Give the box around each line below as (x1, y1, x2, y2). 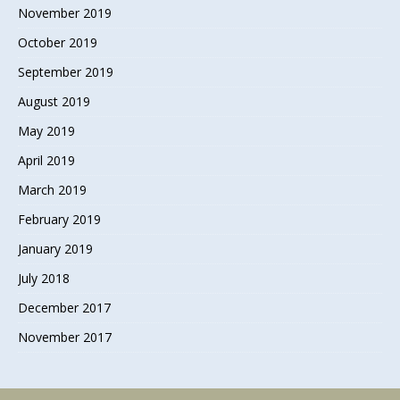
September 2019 (18, 62, 113, 80)
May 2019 (18, 121, 75, 139)
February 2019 (18, 210, 101, 228)
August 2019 (18, 92, 90, 110)
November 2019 (18, 4, 112, 21)
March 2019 (18, 180, 87, 198)
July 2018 (18, 269, 70, 287)
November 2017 (18, 328, 112, 346)
